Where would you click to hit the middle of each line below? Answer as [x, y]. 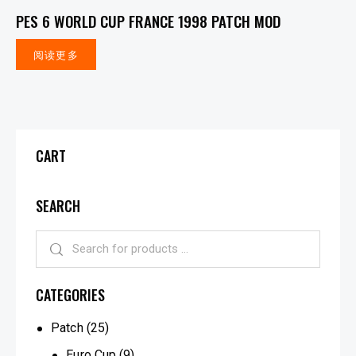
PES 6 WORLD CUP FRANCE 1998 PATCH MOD [148, 20]
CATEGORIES [70, 294]
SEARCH [58, 205]
